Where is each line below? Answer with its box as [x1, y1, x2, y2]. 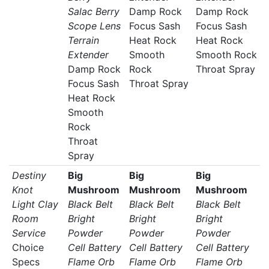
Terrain [67, 34, 99, 46]
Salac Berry [67, 5, 119, 17]
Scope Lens [67, 20, 121, 32]
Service [11, 227, 46, 239]
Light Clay [11, 198, 58, 210]
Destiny [11, 169, 46, 181]
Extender [67, 49, 109, 61]
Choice [11, 241, 44, 253]
